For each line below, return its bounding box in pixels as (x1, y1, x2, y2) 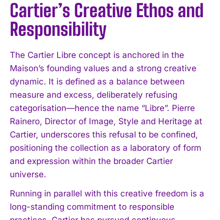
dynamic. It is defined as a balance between (10, 76, 185, 86)
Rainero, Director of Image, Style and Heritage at (10, 116, 202, 126)
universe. (10, 169, 46, 179)
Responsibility (10, 18, 107, 40)
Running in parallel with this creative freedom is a (10, 188, 204, 198)
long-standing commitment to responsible (10, 201, 174, 212)
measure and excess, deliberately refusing (10, 89, 177, 100)
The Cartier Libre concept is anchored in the (10, 50, 184, 60)
